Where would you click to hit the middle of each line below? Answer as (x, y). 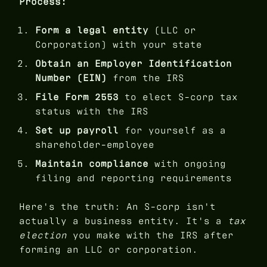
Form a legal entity (92, 30)
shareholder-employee (95, 145)
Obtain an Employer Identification (134, 64)
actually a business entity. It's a (123, 221)
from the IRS (146, 78)
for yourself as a (173, 131)
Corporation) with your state (119, 45)
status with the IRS (92, 111)
